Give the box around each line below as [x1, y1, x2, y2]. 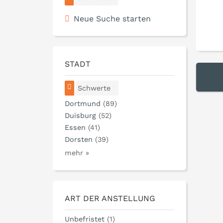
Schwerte [78, 84, 111, 92]
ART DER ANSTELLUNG [65, 194, 155, 204]
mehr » [65, 149, 89, 157]
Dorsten [65, 135, 93, 144]
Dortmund [65, 100, 101, 108]
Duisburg [65, 111, 96, 120]
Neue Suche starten [74, 13, 151, 23]
